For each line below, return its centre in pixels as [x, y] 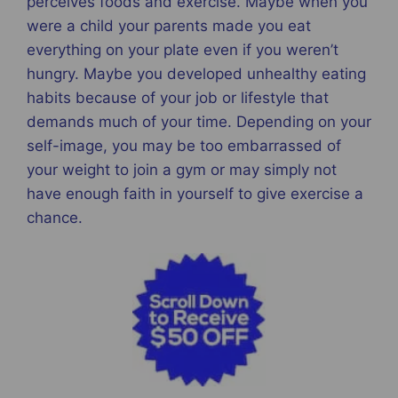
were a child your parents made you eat [169, 26]
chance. [55, 218]
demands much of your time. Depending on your [199, 122]
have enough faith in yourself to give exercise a [195, 194]
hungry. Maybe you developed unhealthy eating [196, 74]
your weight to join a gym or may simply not [182, 170]
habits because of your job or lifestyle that [178, 98]
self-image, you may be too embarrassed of [184, 146]
